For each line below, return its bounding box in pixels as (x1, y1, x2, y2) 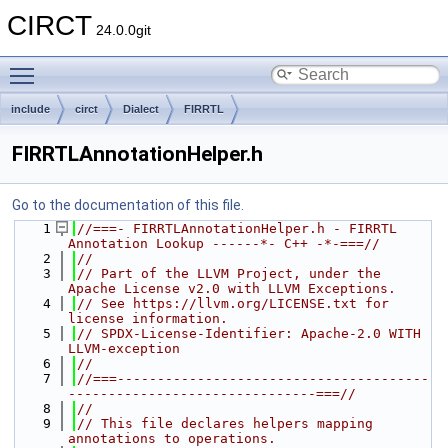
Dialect (123, 103, 159, 115)
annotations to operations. (68, 431, 276, 446)
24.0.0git (92, 22, 151, 38)
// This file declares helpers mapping (77, 416, 373, 431)
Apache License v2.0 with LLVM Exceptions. (68, 281, 396, 296)
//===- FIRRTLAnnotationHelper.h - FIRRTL (77, 221, 397, 236)
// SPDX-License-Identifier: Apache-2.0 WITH (77, 326, 421, 341)
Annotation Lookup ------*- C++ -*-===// (68, 236, 380, 251)
